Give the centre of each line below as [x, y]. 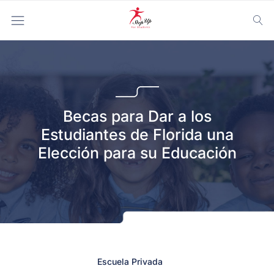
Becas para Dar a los [137, 116]
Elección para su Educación [137, 153]
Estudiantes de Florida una [137, 135]
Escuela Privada [130, 261]
